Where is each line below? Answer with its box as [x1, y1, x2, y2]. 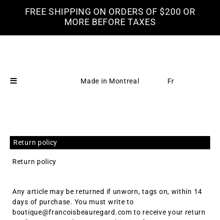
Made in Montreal [81, 77, 139, 85]
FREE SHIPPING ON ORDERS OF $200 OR [25, 6, 195, 17]
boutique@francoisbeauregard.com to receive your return [12, 208, 206, 216]
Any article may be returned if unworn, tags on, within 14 [12, 188, 202, 195]
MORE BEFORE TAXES [64, 17, 156, 27]
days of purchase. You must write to [12, 198, 134, 206]
